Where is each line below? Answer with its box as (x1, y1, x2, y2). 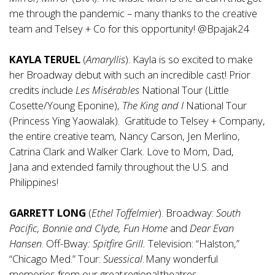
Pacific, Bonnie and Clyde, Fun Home (9, 221, 168, 236)
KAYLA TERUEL (9, 52, 80, 67)
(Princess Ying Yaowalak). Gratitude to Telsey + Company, (9, 114, 265, 128)
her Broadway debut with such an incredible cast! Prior (9, 68, 250, 82)
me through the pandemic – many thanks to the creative (9, 6, 257, 21)
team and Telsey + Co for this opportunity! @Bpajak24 (9, 21, 250, 36)
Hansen (9, 236, 42, 251)
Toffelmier (115, 206, 158, 220)
